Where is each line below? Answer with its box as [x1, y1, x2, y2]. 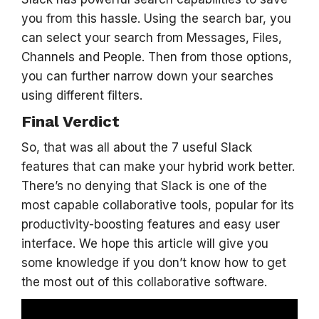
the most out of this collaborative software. [21, 275, 267, 289]
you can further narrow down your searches [21, 69, 273, 83]
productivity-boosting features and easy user [21, 217, 280, 231]
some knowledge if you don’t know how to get [21, 256, 286, 270]
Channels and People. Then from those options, [21, 50, 292, 64]
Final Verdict [21, 113, 120, 130]
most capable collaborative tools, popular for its [21, 198, 294, 212]
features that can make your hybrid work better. [21, 159, 295, 174]
